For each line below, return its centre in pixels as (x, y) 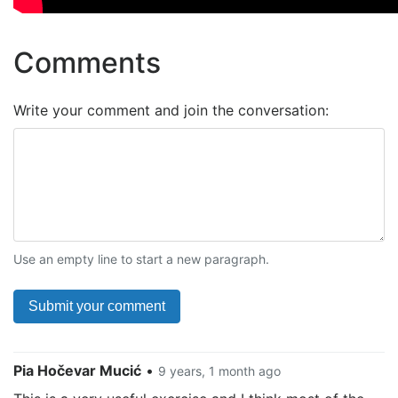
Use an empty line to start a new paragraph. (141, 259)
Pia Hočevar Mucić (77, 370)
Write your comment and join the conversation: (171, 110)
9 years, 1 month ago (219, 371)
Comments (87, 63)
